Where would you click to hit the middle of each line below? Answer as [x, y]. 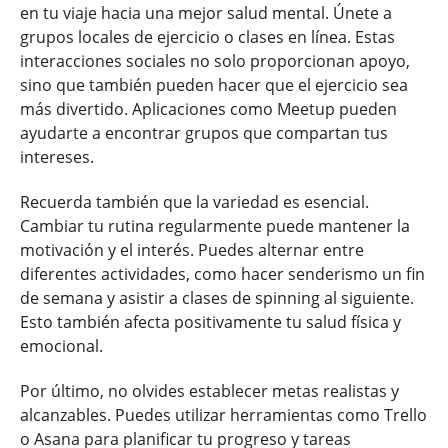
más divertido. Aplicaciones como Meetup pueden [208, 108]
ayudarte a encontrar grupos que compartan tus [204, 132]
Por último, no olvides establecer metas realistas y [209, 390]
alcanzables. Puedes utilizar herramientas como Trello [223, 414]
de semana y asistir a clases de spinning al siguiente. [217, 297]
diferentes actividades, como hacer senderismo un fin [222, 273]
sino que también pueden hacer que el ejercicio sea [214, 84]
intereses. [57, 156]
